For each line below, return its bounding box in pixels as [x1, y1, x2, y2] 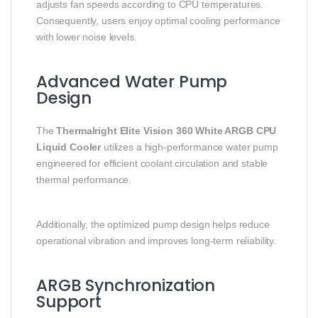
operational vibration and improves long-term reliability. [36, 234, 277, 246]
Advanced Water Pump [36, 70, 228, 93]
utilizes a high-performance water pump [101, 141, 278, 153]
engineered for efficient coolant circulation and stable [36, 157, 268, 169]
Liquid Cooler [36, 141, 102, 153]
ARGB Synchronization [36, 273, 216, 297]
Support [36, 290, 102, 313]
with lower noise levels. [36, 31, 137, 43]
